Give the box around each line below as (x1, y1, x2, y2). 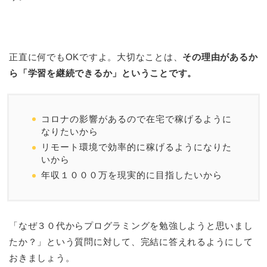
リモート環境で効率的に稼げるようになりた (41, 141, 232, 152)
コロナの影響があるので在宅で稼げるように (41, 113, 232, 124)
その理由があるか (182, 51, 258, 62)
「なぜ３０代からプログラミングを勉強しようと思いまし (9, 221, 253, 231)
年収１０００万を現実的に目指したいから (41, 170, 222, 181)
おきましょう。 (9, 253, 75, 263)
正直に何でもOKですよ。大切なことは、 (9, 51, 183, 62)
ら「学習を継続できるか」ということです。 (9, 67, 197, 78)
